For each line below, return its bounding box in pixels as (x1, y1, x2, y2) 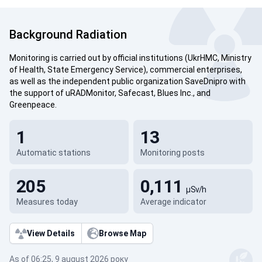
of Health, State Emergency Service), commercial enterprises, (9, 65, 242, 74)
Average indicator (140, 197, 206, 206)
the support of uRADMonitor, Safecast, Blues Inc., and (9, 88, 211, 98)
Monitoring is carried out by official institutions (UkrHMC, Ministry (9, 53, 251, 63)
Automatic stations (16, 148, 91, 157)
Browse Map (99, 229, 146, 238)
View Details (27, 229, 75, 238)
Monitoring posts (140, 148, 205, 157)
